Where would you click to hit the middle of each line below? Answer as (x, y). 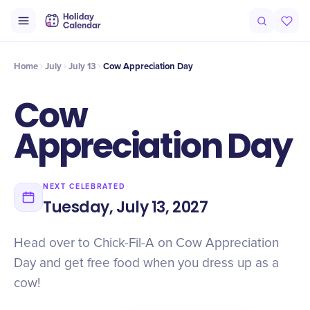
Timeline (66, 29)
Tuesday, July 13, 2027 (126, 207)
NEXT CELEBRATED (84, 186)
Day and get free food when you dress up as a (146, 263)
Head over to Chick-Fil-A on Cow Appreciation (146, 243)
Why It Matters (177, 29)
